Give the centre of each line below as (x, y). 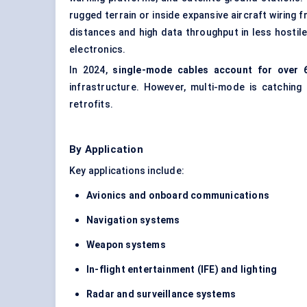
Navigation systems (133, 220)
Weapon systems (126, 245)
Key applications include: (127, 171)
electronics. (98, 50)
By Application (106, 150)
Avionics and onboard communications (178, 196)
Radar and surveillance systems (161, 294)
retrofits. (91, 105)
